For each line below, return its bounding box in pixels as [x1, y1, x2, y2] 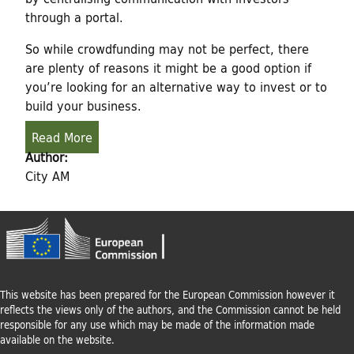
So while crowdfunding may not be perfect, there [25, 38, 309, 58]
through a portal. [25, 6, 123, 27]
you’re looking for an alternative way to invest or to [25, 76, 327, 96]
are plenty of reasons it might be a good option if [25, 57, 311, 77]
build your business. [25, 95, 141, 115]
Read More [32, 126, 92, 147]
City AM [25, 166, 70, 186]
